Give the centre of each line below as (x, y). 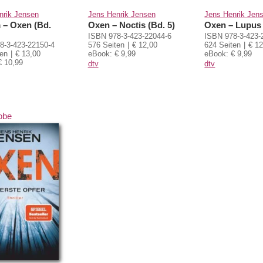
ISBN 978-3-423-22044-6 (129, 36)
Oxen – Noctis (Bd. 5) (131, 25)
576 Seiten (106, 45)
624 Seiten (223, 45)
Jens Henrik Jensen (122, 14)
